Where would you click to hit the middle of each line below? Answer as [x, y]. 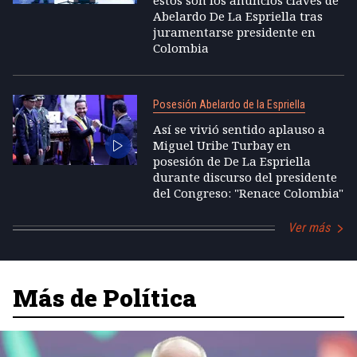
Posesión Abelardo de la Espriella [229, 104]
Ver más [309, 228]
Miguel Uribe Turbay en [222, 145]
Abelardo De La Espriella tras [237, 16]
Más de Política [105, 298]
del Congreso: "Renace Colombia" [248, 193]
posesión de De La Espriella [231, 161]
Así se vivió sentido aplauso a [239, 129]
